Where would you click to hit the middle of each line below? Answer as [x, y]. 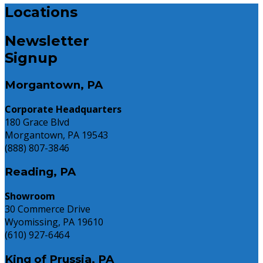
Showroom [30, 196]
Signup [31, 58]
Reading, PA [40, 172]
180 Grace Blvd [37, 122]
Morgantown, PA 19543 [56, 135]
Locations [41, 12]
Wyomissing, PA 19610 [54, 222]
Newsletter [47, 41]
